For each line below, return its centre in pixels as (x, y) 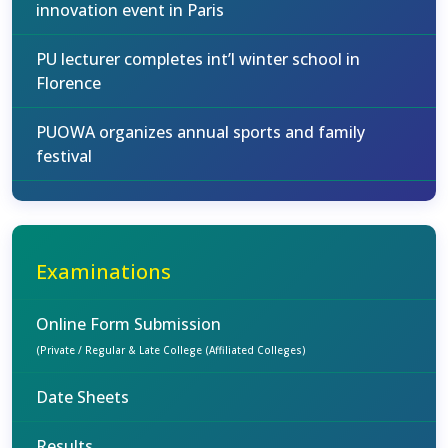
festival (64, 156)
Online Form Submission (128, 324)
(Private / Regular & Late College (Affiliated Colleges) (171, 350)
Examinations (103, 271)
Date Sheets (82, 397)
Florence (68, 83)
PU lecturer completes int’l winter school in (198, 59)
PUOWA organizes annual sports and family (200, 132)
